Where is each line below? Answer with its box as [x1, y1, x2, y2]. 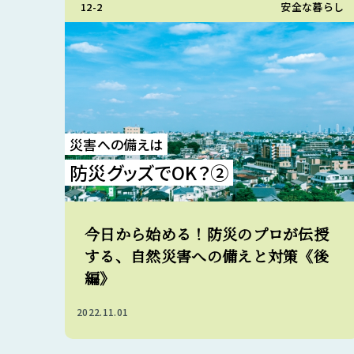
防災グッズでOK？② [70, 159, 229, 186]
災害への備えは [70, 134, 164, 154]
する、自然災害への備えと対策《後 [85, 245, 330, 266]
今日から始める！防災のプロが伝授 [85, 223, 330, 244]
